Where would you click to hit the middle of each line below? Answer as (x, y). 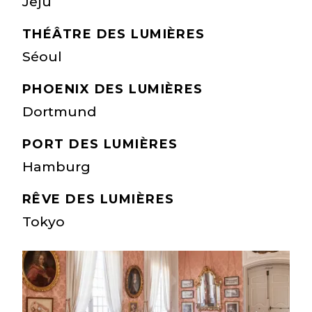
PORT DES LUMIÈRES (100, 145)
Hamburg (56, 167)
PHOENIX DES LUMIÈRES (113, 89)
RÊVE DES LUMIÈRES (99, 200)
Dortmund (59, 112)
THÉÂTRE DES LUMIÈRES (114, 34)
